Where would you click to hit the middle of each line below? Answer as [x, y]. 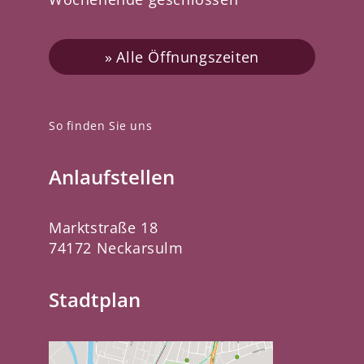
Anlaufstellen [112, 176]
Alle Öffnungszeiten [188, 56]
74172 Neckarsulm [116, 247]
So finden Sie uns [101, 125]
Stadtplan [95, 299]
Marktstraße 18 [104, 227]
